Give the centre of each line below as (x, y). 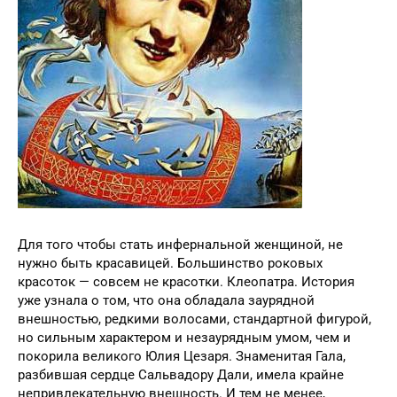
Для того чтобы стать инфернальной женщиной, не (180, 281)
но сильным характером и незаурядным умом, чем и (184, 374)
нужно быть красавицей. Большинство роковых (170, 300)
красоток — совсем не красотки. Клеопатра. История (186, 319)
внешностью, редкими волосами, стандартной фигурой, (195, 356)
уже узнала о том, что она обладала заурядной (166, 337)
